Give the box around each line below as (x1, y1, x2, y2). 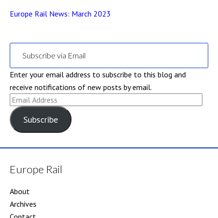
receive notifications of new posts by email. (10, 82, 152, 92)
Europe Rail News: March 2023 (10, 9, 111, 18)
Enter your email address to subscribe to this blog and (10, 70, 186, 79)
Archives (10, 199, 36, 209)
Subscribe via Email (22, 51, 86, 60)
